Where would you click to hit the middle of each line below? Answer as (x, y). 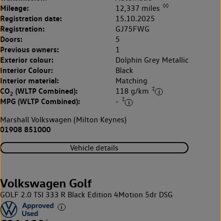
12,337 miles (139, 8)
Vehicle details (94, 147)
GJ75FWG (132, 29)
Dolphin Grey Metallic (152, 60)
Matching (131, 80)
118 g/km (133, 91)
